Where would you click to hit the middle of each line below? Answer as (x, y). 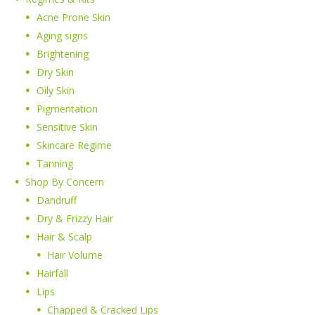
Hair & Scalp (64, 237)
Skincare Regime (74, 146)
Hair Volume (75, 255)
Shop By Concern (65, 182)
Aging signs (62, 36)
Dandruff (56, 200)
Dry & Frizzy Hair (75, 219)
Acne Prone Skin (73, 18)
